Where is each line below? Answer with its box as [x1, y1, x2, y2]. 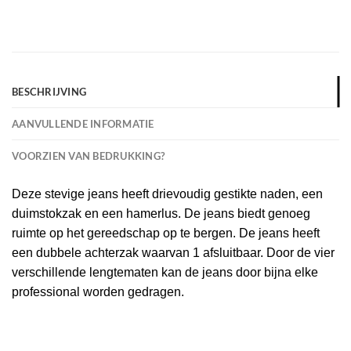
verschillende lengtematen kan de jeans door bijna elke [12, 265, 318, 279]
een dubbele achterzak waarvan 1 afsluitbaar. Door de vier [12, 245, 335, 259]
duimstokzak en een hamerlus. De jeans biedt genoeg [12, 206, 310, 220]
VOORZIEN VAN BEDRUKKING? [12, 149, 165, 162]
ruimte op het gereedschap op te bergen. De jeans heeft [12, 226, 320, 240]
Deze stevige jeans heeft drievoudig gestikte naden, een [12, 186, 323, 201]
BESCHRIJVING [12, 85, 87, 98]
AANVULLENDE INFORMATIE [12, 117, 154, 130]
